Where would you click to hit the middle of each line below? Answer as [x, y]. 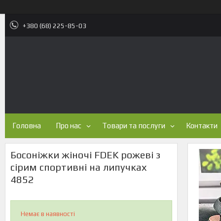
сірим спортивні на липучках [78, 167]
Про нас [69, 126]
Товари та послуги [134, 126]
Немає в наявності [48, 214]
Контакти [202, 126]
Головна [27, 126]
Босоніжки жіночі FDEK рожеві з [85, 155]
